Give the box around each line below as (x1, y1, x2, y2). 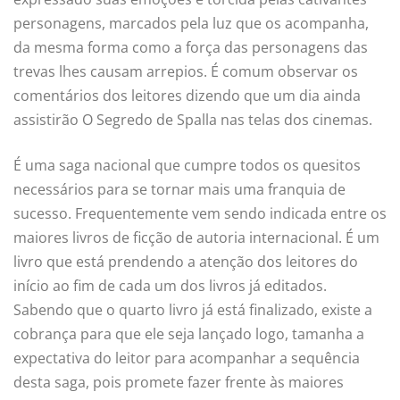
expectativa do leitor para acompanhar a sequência (13, 348, 360, 369)
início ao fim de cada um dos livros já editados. (13, 276, 327, 296)
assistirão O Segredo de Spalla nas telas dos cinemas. (13, 110, 372, 130)
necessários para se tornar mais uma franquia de (13, 179, 346, 200)
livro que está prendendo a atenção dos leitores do (13, 252, 358, 272)
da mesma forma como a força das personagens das (13, 37, 368, 58)
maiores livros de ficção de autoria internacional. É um (13, 228, 379, 248)
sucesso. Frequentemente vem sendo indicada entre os (13, 204, 387, 224)
